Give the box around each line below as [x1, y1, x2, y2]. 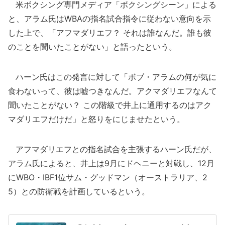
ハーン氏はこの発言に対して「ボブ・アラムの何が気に [8, 72, 216, 82]
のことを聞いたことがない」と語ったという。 [8, 42, 177, 52]
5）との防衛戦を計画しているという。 [8, 186, 150, 196]
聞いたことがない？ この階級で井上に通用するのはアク [8, 100, 211, 110]
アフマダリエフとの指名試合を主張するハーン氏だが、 [8, 144, 216, 154]
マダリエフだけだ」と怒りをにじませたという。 [8, 114, 185, 124]
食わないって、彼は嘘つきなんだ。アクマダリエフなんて [8, 86, 217, 96]
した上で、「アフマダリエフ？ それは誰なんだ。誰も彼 [8, 28, 211, 38]
